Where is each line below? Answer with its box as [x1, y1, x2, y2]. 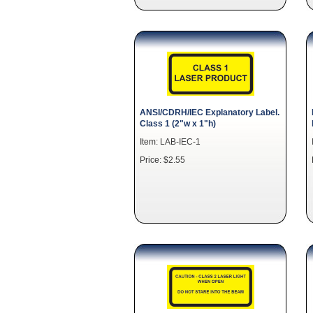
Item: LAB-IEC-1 [140, 136, 201, 146]
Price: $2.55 [140, 154, 185, 164]
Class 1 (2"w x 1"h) [140, 118, 216, 128]
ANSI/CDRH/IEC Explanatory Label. [140, 107, 279, 117]
